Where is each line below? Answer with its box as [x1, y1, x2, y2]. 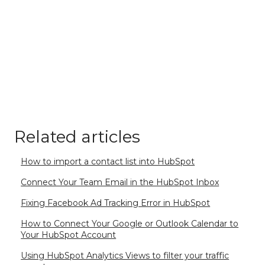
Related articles [14, 126, 140, 147]
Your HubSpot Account [21, 229, 117, 240]
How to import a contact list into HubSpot [21, 156, 195, 167]
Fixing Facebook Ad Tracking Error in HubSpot [21, 197, 211, 208]
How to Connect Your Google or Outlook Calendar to [21, 218, 239, 229]
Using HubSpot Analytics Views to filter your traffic [21, 250, 230, 261]
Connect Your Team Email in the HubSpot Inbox [21, 176, 219, 188]
